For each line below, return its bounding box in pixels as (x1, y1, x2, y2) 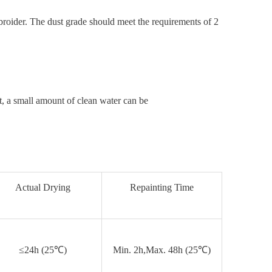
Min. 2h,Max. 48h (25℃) (113, 244, 211, 255)
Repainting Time (130, 182, 194, 192)
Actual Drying (15, 182, 70, 192)
